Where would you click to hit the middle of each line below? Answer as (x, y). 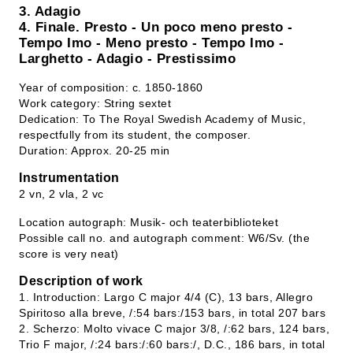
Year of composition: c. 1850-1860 (111, 87)
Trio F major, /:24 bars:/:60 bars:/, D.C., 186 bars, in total (172, 344)
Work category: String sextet (95, 103)
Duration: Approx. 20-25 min (95, 150)
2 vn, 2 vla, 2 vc (61, 194)
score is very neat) (69, 254)
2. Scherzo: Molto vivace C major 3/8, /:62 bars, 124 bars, (174, 329)
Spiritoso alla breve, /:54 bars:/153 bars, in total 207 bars (172, 313)
